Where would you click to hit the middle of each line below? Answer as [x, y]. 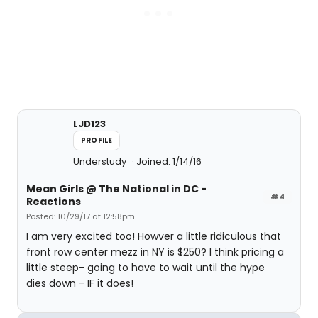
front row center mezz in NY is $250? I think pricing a [155, 252]
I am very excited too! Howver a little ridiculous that [154, 236]
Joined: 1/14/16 [169, 161]
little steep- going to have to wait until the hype [146, 268]
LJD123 [89, 124]
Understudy [101, 161]
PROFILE [97, 140]
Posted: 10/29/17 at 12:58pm [81, 216]
